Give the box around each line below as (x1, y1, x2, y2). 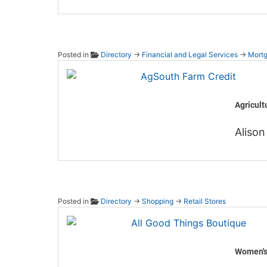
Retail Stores (183, 197, 226, 206)
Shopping (141, 197, 173, 206)
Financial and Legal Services (141, 50, 238, 60)
